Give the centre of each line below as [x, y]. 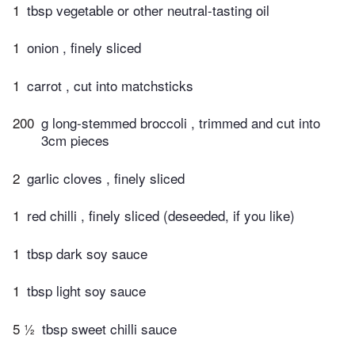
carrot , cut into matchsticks [110, 85]
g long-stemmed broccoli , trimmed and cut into [181, 123]
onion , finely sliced [84, 48]
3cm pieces [75, 140]
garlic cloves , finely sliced [106, 177]
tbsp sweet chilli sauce [109, 328]
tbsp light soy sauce [86, 291]
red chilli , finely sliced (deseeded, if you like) [161, 216]
